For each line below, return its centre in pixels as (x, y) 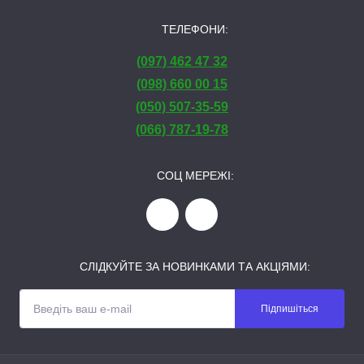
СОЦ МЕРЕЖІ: (195, 175)
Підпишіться (290, 309)
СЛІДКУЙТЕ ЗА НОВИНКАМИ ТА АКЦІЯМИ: (195, 266)
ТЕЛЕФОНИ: (195, 29)
